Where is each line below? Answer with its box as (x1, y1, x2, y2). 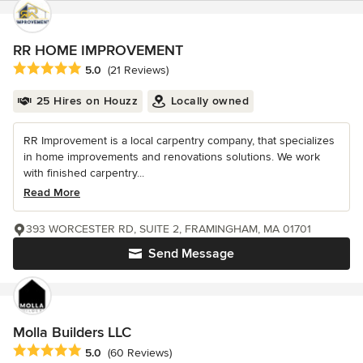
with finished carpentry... (23, 166, 144, 181)
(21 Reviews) (108, 63, 169, 78)
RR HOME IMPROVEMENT (13, 41, 183, 60)
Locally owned (170, 94, 249, 109)
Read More (23, 186, 80, 200)
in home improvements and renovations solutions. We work (23, 150, 320, 164)
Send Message (148, 246, 234, 263)
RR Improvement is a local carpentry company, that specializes (23, 134, 335, 148)
